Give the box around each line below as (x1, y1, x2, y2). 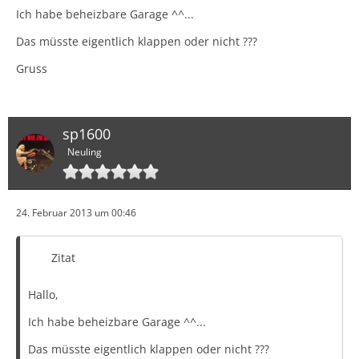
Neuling (67, 145, 102, 159)
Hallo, (28, 287, 58, 303)
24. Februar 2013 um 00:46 (16, 206, 136, 220)
